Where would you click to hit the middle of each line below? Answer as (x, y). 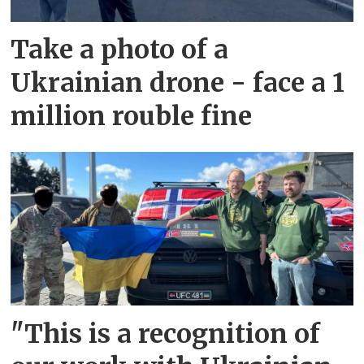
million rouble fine (132, 116)
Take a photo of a (120, 49)
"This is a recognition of (166, 334)
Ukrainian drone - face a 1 (178, 82)
